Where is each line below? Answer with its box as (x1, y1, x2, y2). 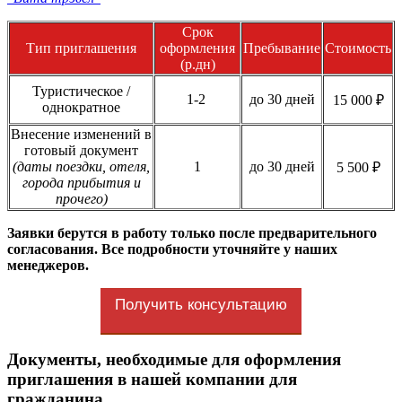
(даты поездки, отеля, (13, 159, 150, 175)
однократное (42, 100, 120, 116)
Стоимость (325, 40, 391, 57)
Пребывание (243, 40, 320, 57)
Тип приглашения (26, 40, 136, 57)
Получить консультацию (115, 296, 287, 314)
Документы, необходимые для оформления (7, 349, 341, 369)
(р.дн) (179, 57, 215, 73)
